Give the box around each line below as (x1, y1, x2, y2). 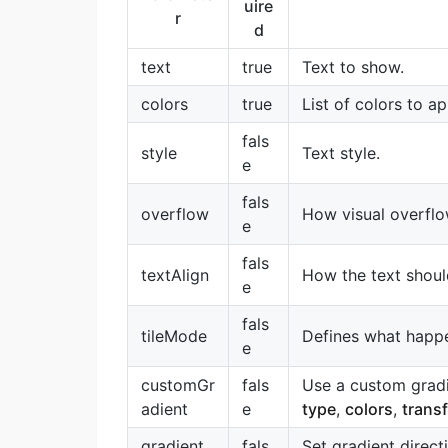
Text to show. (302, 57, 404, 78)
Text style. (302, 143, 380, 164)
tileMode (141, 326, 207, 347)
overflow (141, 204, 209, 225)
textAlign (141, 265, 209, 286)
